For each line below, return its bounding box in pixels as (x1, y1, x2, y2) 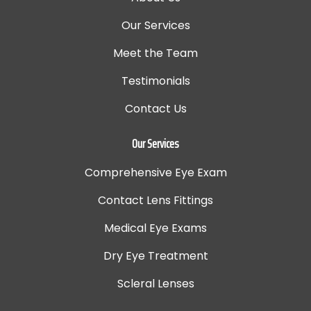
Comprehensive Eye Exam (84, 165, 227, 181)
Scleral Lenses (117, 276, 194, 292)
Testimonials (121, 73, 190, 90)
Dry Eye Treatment (103, 248, 208, 264)
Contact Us (124, 101, 187, 117)
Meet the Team (113, 45, 198, 62)
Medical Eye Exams (104, 220, 207, 237)
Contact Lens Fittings (98, 192, 213, 209)
